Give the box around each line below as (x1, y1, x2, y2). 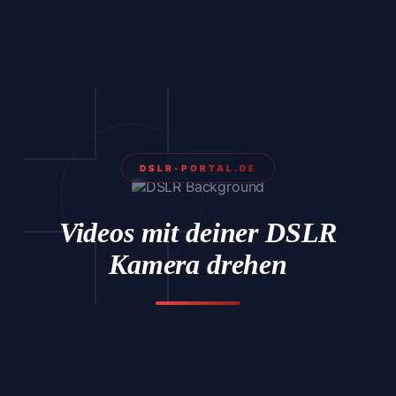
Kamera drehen (109, 247, 287, 280)
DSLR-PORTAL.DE (140, 163, 256, 174)
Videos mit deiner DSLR (58, 216, 338, 248)
